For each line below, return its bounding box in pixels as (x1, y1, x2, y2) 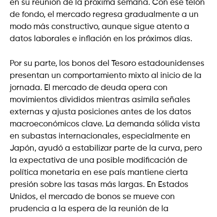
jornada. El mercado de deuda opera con (10, 83, 168, 92)
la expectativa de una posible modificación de (10, 156, 187, 165)
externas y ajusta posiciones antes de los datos (10, 108, 191, 116)
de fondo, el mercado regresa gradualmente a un (10, 11, 199, 19)
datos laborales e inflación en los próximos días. (10, 35, 192, 43)
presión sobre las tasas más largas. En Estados (10, 180, 188, 189)
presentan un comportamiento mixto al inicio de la (10, 71, 201, 80)
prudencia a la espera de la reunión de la (10, 204, 169, 213)
